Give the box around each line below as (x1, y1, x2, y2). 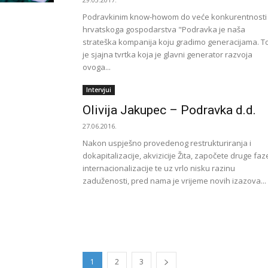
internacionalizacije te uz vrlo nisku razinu (83, 163, 235, 173)
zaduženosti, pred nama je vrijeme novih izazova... (83, 175, 266, 186)
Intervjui (86, 86, 111, 94)
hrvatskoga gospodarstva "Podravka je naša (83, 24, 245, 35)
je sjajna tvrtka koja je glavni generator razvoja (83, 49, 252, 60)
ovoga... (83, 62, 111, 72)
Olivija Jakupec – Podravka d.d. (83, 103, 256, 117)
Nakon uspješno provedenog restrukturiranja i (83, 138, 251, 148)
